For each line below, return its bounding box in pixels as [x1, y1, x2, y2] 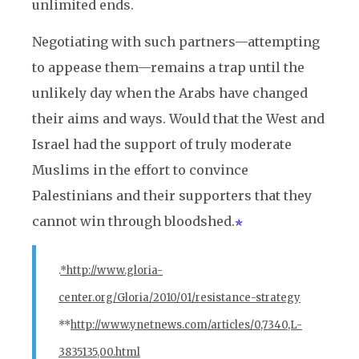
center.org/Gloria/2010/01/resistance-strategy [58, 291, 301, 305]
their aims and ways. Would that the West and [32, 111, 325, 127]
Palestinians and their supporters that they [32, 188, 312, 204]
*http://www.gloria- [60, 264, 163, 277]
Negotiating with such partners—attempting [32, 34, 320, 50]
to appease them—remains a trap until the [32, 59, 305, 75]
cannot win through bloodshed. [32, 213, 235, 229]
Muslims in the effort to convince [32, 162, 248, 178]
